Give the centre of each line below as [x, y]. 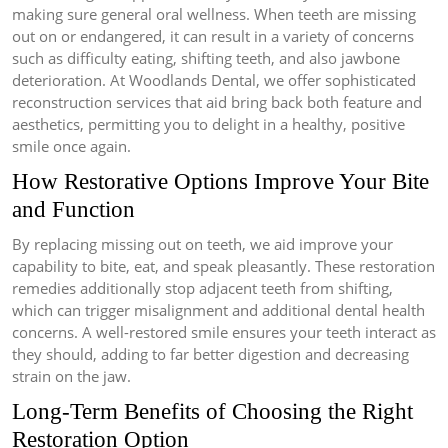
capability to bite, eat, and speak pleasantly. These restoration [223, 266]
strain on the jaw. [71, 376]
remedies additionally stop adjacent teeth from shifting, [202, 288]
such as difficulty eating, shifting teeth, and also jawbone [206, 58]
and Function [73, 209]
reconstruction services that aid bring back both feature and [217, 102]
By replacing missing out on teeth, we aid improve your [202, 244]
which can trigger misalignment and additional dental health [218, 310]
